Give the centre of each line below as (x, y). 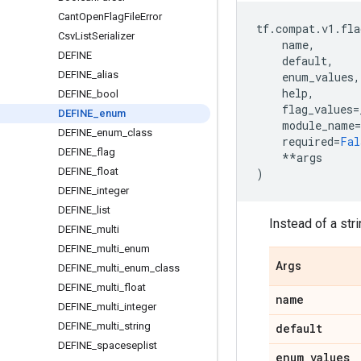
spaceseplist (127, 345)
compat (295, 29)
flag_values (317, 109)
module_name (318, 125)
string (137, 326)
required (308, 141)
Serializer (113, 36)
